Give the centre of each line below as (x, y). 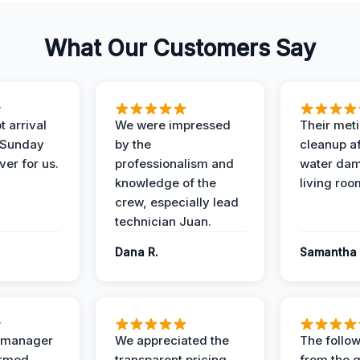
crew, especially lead (177, 202)
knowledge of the (166, 183)
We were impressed (173, 125)
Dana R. (137, 252)
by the (133, 144)
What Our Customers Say (180, 48)
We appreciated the (172, 340)
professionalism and (174, 164)
